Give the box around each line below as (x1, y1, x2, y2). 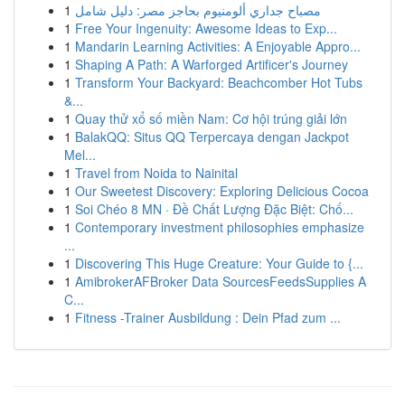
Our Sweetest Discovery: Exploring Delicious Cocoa (75, 182, 369, 200)
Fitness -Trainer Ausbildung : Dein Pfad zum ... (75, 308, 341, 326)
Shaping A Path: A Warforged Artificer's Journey (75, 55, 348, 73)
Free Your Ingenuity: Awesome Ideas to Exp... (75, 19, 337, 37)
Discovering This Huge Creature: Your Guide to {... (75, 254, 363, 272)
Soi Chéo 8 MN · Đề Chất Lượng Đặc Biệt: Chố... (75, 200, 353, 218)
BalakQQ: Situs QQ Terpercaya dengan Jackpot (75, 127, 349, 146)
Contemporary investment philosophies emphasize (75, 218, 364, 236)
